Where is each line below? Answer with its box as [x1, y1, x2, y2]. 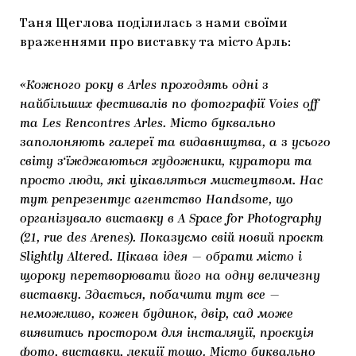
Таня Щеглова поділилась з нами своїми [20, 17, 288, 30]
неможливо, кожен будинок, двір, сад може [20, 308, 293, 321]
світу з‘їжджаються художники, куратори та [20, 155, 312, 168]
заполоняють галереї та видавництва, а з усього [20, 136, 331, 149]
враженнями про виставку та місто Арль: [20, 36, 291, 49]
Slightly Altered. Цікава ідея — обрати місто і [20, 250, 302, 264]
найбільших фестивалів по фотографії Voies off [20, 98, 318, 111]
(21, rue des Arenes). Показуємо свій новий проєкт [20, 231, 323, 245]
